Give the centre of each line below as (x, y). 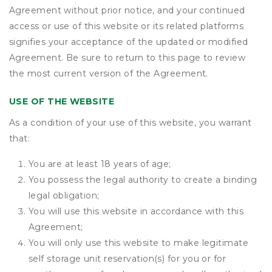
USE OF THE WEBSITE (62, 101)
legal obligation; (64, 195)
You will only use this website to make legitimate (139, 243)
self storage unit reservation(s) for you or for (127, 259)
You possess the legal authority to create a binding (143, 180)
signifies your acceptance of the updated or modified (129, 42)
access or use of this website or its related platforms (127, 26)
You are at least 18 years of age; (100, 164)
